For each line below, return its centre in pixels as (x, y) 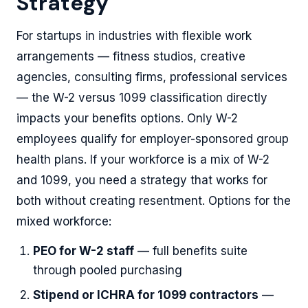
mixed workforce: (64, 221)
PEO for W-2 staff (84, 251)
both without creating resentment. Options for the (154, 200)
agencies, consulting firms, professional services (152, 77)
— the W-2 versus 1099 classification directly (142, 97)
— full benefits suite (191, 251)
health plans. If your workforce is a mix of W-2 (143, 159)
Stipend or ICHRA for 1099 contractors (146, 295)
